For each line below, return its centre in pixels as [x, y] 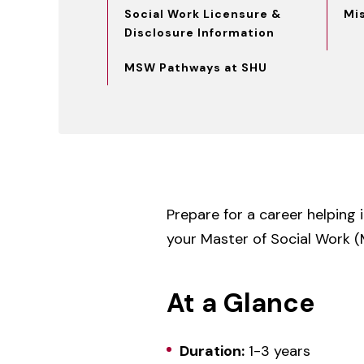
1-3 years [277, 351]
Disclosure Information [199, 32]
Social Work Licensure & [203, 14]
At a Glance [240, 303]
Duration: [212, 351]
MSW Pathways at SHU [196, 67]
